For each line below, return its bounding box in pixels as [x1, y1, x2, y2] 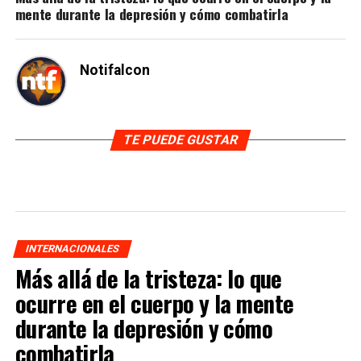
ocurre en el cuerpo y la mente [15, 285, 294, 320]
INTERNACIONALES [23, 242, 121, 255]
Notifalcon [79, 61, 150, 78]
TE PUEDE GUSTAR [121, 131, 240, 147]
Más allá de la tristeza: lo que [15, 260, 282, 295]
